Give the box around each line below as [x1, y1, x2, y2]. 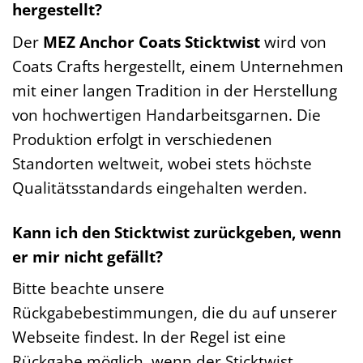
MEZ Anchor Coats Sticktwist [43, 30, 260, 53]
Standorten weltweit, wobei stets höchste [12, 152, 312, 174]
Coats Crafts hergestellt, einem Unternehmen [12, 54, 344, 77]
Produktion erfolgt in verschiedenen [12, 127, 272, 150]
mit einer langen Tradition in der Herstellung [12, 79, 337, 101]
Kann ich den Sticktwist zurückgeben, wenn [12, 220, 341, 243]
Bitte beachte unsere [12, 277, 164, 300]
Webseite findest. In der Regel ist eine [12, 326, 286, 348]
